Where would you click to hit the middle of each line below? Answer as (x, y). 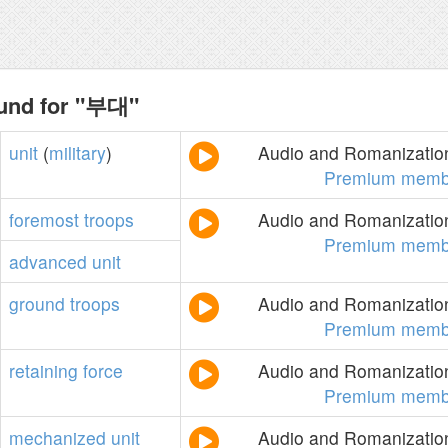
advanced (48, 261)
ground (37, 303)
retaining (43, 370)
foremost (44, 219)
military (77, 152)
